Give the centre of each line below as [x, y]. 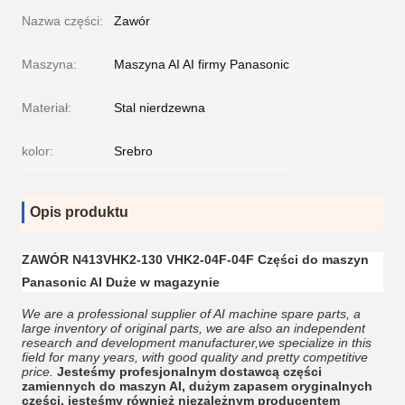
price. [38, 372]
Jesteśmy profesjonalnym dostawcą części [189, 372]
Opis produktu [79, 212]
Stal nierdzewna [160, 108]
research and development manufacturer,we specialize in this [197, 343]
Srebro [133, 151]
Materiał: [47, 108]
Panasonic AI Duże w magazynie [121, 282]
